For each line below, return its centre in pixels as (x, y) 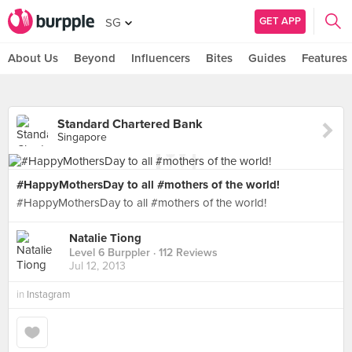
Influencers (161, 58)
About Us (33, 58)
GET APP (280, 21)
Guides (267, 58)
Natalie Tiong (105, 238)
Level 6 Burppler (110, 253)
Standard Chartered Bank (130, 124)
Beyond (95, 58)
